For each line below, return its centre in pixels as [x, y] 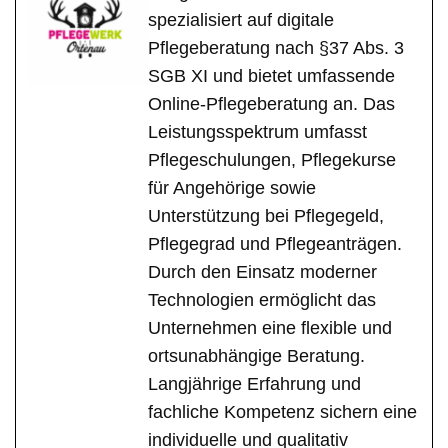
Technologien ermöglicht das [262, 300]
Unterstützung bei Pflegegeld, [266, 216]
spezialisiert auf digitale [241, 20]
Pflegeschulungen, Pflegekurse [272, 160]
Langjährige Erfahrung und [254, 384]
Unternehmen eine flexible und [270, 328]
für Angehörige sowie [232, 188]
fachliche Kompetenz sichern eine [282, 412]
